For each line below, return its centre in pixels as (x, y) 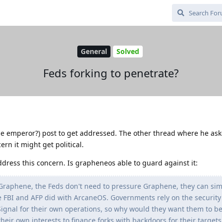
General (94, 52)
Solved (128, 52)
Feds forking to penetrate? (111, 73)
